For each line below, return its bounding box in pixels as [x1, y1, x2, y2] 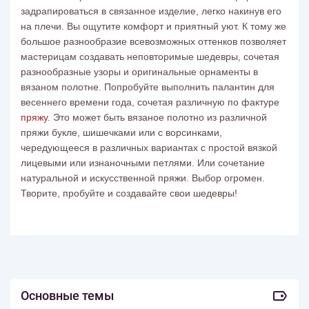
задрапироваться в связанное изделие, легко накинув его [21, 6, 281, 17]
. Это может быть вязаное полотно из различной [48, 112, 267, 123]
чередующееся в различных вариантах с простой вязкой [21, 142, 277, 153]
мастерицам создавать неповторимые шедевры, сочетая [21, 51, 279, 62]
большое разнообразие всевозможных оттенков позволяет [21, 36, 286, 47]
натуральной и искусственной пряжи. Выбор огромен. [21, 172, 265, 183]
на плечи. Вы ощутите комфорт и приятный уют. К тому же [21, 21, 286, 32]
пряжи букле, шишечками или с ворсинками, [21, 127, 222, 138]
